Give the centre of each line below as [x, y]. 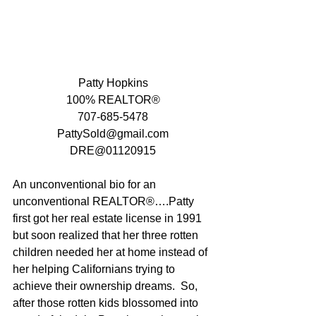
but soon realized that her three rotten [107, 235]
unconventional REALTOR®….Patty [105, 201]
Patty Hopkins [113, 83]
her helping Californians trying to [95, 269]
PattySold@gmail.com [113, 133]
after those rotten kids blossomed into [107, 303]
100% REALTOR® [113, 99]
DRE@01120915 [113, 150]
